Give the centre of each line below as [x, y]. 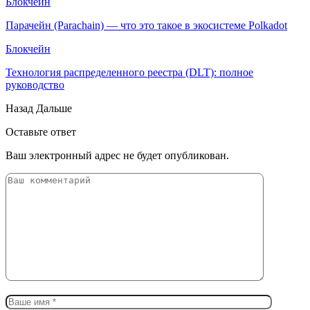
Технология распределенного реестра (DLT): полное [129, 72]
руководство [35, 84]
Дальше [54, 108]
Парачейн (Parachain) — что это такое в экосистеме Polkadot [146, 25]
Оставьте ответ [41, 131]
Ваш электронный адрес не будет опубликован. [117, 155]
